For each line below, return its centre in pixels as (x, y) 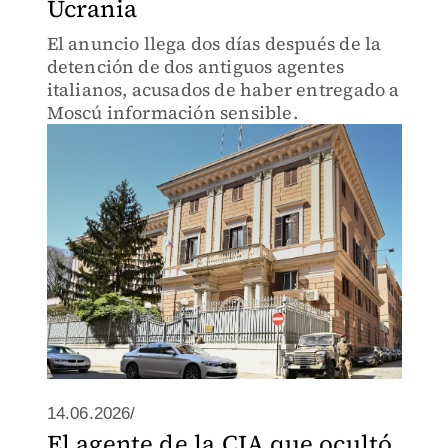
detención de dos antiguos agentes (195, 66)
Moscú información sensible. (172, 112)
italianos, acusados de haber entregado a (223, 89)
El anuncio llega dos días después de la (214, 43)
